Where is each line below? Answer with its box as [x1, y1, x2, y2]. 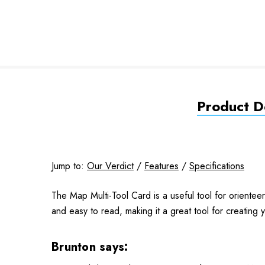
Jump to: [51, 159, 87, 173]
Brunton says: [51, 238, 132, 256]
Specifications [189, 159, 244, 173]
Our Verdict [87, 159, 134, 173]
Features [144, 159, 179, 173]
